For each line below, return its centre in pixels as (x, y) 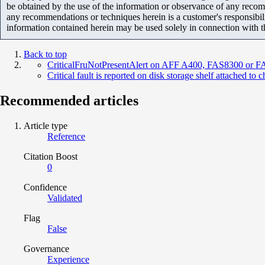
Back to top (45, 54)
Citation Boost (51, 156)
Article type (46, 125)
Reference (66, 136)
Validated (65, 198)
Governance (46, 248)
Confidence (45, 187)
